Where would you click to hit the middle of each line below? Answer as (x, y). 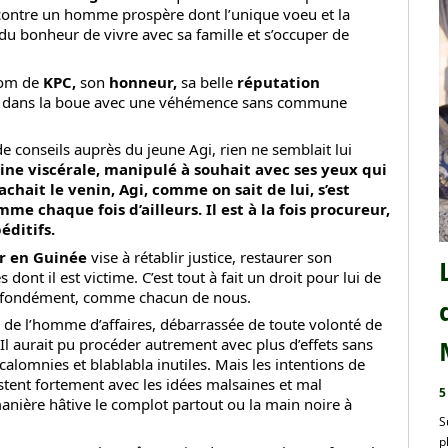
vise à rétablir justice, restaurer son (211, 256)
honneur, (143, 81)
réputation (278, 81)
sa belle (207, 81)
